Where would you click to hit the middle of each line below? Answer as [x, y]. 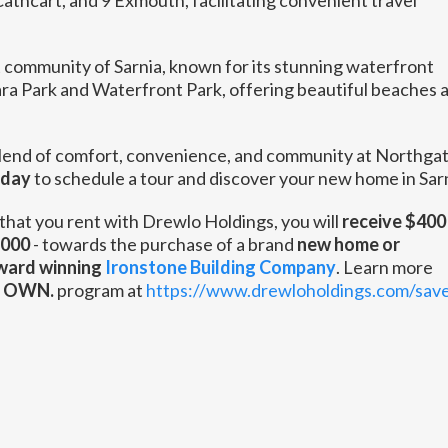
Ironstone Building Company [220, 267]
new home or [348, 244]
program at [99, 290]
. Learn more [384, 267]
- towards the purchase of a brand [163, 244]
